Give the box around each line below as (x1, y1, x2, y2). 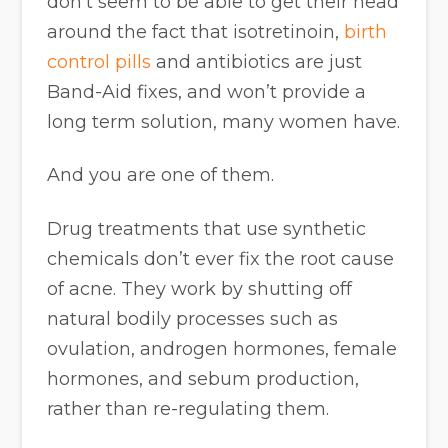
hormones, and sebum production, (47, 367, 360, 390)
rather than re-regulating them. (47, 397, 330, 420)
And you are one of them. (47, 164, 275, 187)
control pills (47, 50, 152, 73)
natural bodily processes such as (47, 307, 339, 330)
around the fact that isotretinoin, (47, 20, 345, 43)
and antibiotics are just (151, 50, 363, 73)
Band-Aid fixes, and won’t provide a (47, 80, 367, 103)
